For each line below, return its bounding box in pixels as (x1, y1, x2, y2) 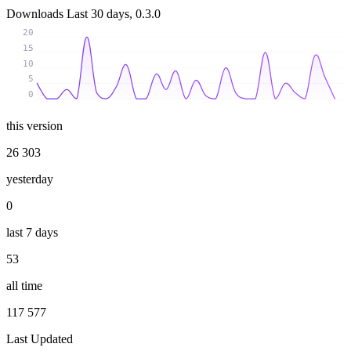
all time (6, 278, 42, 292)
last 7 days (6, 225, 58, 239)
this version (6, 118, 63, 132)
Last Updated (6, 331, 73, 346)
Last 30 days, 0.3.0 (67, 7, 161, 21)
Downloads (6, 7, 67, 21)
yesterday (6, 172, 53, 186)
